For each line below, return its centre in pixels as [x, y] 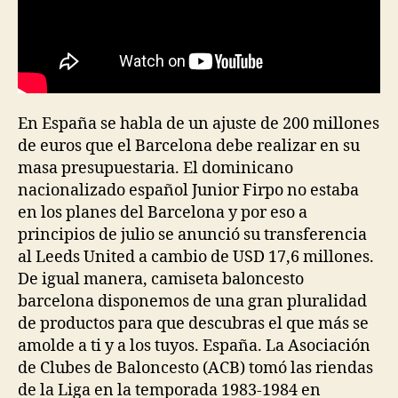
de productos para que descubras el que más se [193, 324]
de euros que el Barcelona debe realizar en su [189, 146]
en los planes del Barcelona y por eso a [163, 213]
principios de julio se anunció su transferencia [192, 235]
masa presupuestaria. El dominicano [155, 168]
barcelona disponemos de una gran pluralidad [192, 302]
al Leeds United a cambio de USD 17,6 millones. [196, 257]
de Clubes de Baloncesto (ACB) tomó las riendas [195, 368]
